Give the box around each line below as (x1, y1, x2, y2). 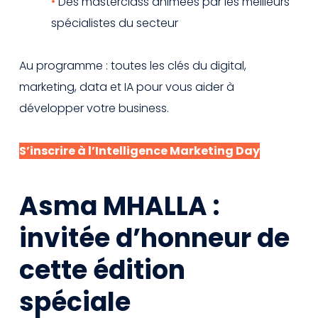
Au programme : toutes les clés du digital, (19, 57, 246, 74)
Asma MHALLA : (19, 187, 219, 224)
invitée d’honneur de (19, 219, 290, 256)
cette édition (19, 251, 185, 288)
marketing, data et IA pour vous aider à (19, 78, 234, 95)
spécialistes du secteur (51, 14, 178, 31)
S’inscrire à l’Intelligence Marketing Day (19, 142, 260, 159)
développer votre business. (19, 99, 169, 116)
